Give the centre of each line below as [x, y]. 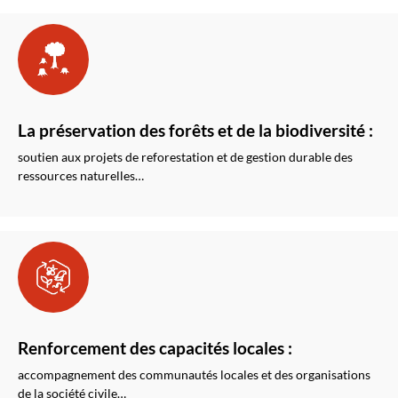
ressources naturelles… [81, 175]
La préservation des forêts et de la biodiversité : [195, 130]
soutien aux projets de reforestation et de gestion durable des [185, 157]
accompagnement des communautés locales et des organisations [194, 374]
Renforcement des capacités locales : [155, 348]
